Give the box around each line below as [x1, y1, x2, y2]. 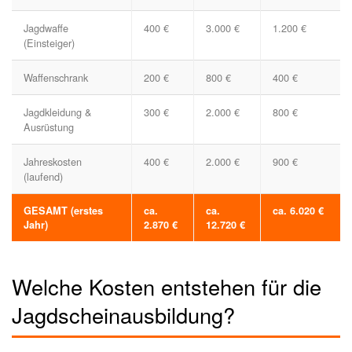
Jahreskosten [24, 154, 82, 170]
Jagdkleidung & [24, 104, 92, 120]
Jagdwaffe [24, 20, 68, 36]
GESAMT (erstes [24, 203, 103, 218]
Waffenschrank [24, 70, 88, 86]
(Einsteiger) [24, 35, 75, 51]
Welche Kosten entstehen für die [12, 271, 321, 302]
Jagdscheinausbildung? [12, 299, 235, 331]
